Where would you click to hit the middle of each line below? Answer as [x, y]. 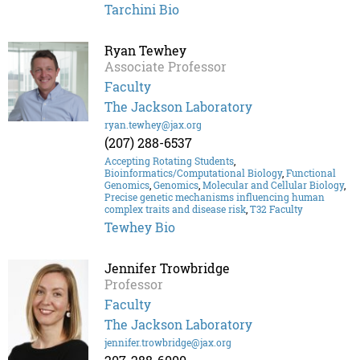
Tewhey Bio [140, 227]
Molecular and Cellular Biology [273, 185]
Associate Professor [166, 67]
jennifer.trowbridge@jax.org [168, 343]
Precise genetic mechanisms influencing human [215, 197]
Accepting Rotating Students [169, 161]
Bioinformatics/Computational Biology [193, 173]
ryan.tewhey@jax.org [153, 125]
